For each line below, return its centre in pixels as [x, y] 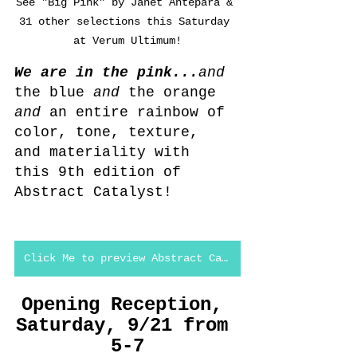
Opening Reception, [127, 305]
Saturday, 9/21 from [127, 326]
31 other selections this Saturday [127, 22]
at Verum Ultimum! [127, 41]
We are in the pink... [106, 73]
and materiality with [106, 153]
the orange [177, 93]
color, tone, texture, [111, 133]
